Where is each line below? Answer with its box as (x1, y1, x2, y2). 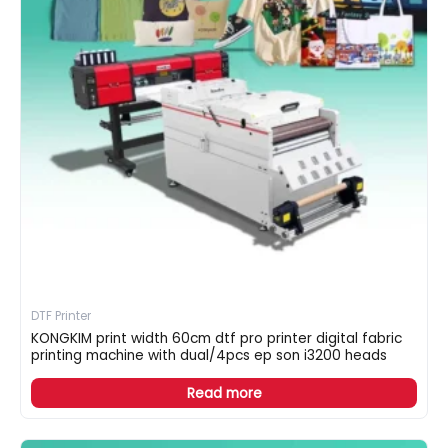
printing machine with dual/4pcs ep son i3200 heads (31, 346, 387, 366)
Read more (186, 383, 262, 403)
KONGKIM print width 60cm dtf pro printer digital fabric (31, 329, 402, 349)
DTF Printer (31, 308, 91, 325)
